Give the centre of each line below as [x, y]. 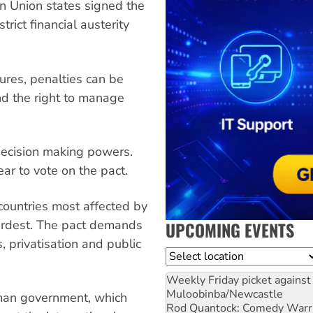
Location [188, 255]
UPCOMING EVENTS [230, 230]
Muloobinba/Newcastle [225, 294]
